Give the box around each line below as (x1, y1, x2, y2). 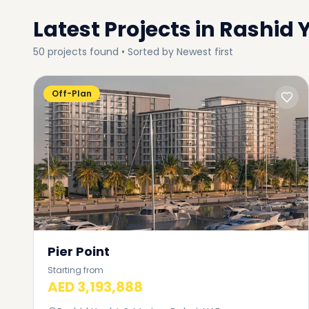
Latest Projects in (33, 15, 215, 44)
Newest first (177, 45, 233, 59)
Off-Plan (52, 88, 92, 99)
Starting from (48, 264, 103, 276)
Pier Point (48, 243, 110, 260)
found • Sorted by (90, 45, 174, 59)
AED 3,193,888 (48, 277, 143, 297)
